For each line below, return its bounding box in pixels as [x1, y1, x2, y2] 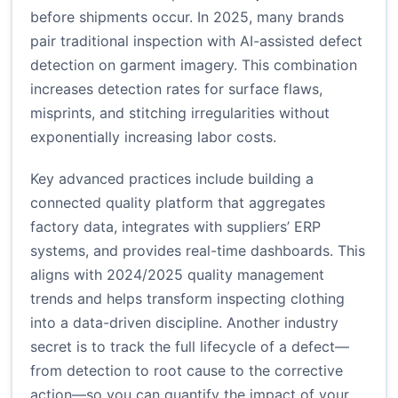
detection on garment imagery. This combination [30, 56, 357, 75]
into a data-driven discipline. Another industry [30, 314, 338, 332]
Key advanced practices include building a [30, 170, 314, 188]
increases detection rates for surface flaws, [30, 80, 322, 99]
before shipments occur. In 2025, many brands [30, 8, 344, 27]
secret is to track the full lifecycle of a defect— [30, 338, 349, 356]
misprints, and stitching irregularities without [30, 104, 330, 123]
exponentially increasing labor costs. [30, 128, 276, 147]
